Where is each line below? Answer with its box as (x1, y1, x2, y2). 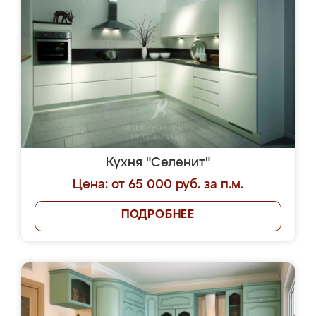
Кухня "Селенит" (106, 157, 210, 169)
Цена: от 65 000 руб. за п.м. (73, 178, 243, 191)
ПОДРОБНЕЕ (121, 209, 195, 221)
